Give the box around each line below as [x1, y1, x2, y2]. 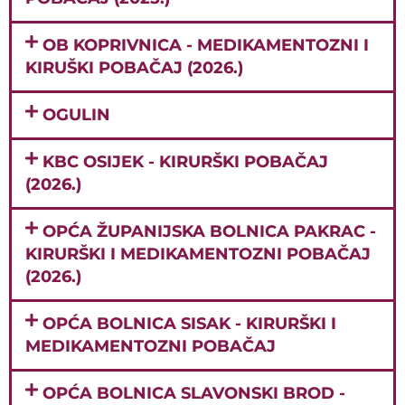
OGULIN [42, 104, 111, 125]
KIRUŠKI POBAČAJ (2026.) [25, 57, 243, 78]
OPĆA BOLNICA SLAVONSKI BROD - [42, 382, 346, 403]
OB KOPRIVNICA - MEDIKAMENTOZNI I [42, 34, 370, 55]
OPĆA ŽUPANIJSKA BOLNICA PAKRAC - [42, 221, 377, 241]
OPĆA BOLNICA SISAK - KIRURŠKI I [42, 313, 337, 334]
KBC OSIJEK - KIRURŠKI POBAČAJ [42, 151, 329, 172]
